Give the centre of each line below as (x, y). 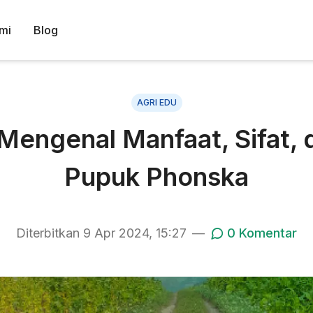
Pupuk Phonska (156, 177)
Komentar (266, 233)
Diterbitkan (50, 233)
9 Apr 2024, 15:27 (135, 233)
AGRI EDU (156, 102)
